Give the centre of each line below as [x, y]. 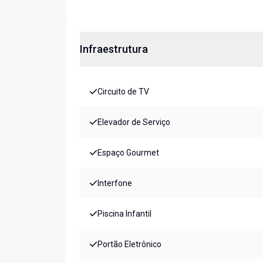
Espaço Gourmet [128, 153]
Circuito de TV [123, 92]
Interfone [115, 183]
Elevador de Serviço [134, 122]
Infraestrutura [114, 49]
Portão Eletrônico [129, 245]
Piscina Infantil [124, 214]
